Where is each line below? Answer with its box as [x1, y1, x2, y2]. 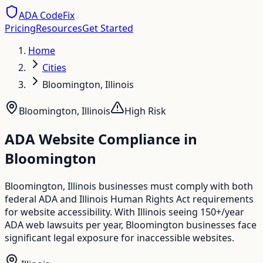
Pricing [5, 22, 36, 35]
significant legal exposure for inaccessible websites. [5, 231, 234, 244]
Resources [36, 22, 82, 35]
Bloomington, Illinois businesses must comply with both [5, 179, 253, 193]
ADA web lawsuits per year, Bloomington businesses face [5, 218, 257, 231]
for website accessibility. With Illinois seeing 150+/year [5, 205, 244, 218]
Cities [42, 61, 66, 74]
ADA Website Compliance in [5, 129, 197, 149]
